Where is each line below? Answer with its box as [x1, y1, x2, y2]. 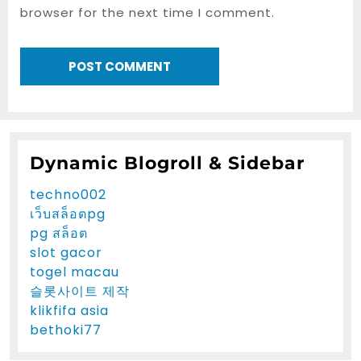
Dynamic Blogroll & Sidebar [30, 151, 305, 173]
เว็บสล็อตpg [30, 204, 106, 223]
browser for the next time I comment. [20, 4, 275, 21]
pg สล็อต [30, 223, 88, 243]
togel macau [30, 262, 119, 281]
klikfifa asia [30, 301, 109, 320]
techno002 [30, 185, 106, 204]
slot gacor [30, 243, 102, 262]
